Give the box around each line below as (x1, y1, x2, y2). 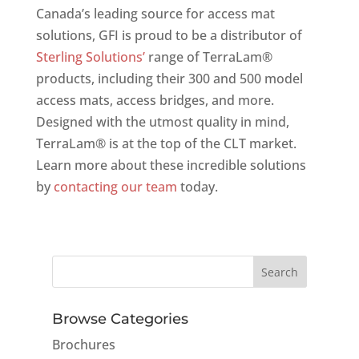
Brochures (51, 336, 115, 353)
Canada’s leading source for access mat (35, 5, 275, 22)
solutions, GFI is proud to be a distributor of (35, 26, 302, 44)
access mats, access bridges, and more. (35, 91, 274, 109)
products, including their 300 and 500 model (35, 70, 303, 87)
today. (176, 178, 218, 196)
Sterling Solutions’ (35, 48, 145, 66)
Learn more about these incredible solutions (35, 156, 306, 174)
